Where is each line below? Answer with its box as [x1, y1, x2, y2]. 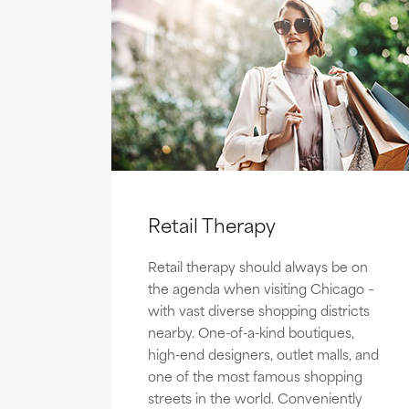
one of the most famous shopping [148, 364, 362, 386]
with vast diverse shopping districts [148, 299, 370, 320]
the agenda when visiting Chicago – [148, 277, 374, 299]
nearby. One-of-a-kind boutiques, [148, 320, 354, 342]
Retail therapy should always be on [148, 255, 368, 277]
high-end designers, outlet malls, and [148, 342, 379, 364]
